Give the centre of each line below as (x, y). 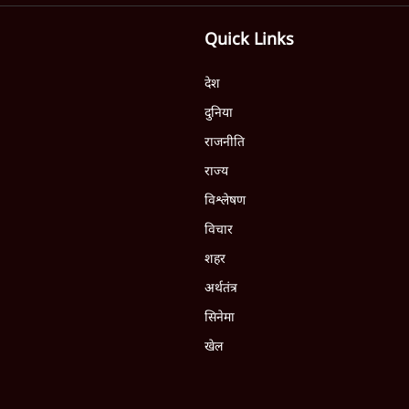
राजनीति (225, 143)
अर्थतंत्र (221, 289)
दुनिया (219, 114)
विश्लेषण (225, 201)
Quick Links (249, 41)
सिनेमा (220, 318)
